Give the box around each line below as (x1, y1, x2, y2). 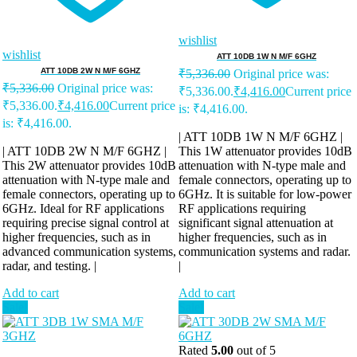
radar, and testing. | (2, 258, 96, 273)
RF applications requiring (178, 201, 306, 215)
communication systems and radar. (178, 244, 351, 258)
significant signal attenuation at (178, 215, 333, 229)
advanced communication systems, (2, 244, 176, 258)
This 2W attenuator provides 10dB (2, 158, 176, 172)
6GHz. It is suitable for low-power (178, 186, 351, 201)
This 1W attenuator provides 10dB (178, 143, 352, 158)
